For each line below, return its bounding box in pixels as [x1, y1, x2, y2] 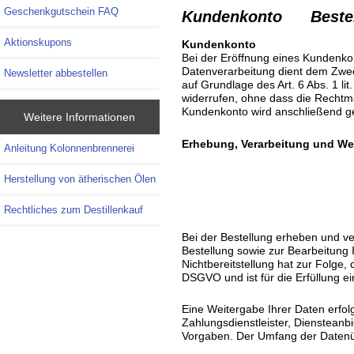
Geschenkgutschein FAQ [4, 6, 119, 18]
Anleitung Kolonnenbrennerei [4, 141, 134, 154]
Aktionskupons [4, 36, 72, 49]
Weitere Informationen [24, 110, 136, 123]
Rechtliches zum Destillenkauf [4, 203, 143, 216]
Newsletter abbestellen [4, 67, 107, 80]
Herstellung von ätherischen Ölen [4, 172, 156, 185]
